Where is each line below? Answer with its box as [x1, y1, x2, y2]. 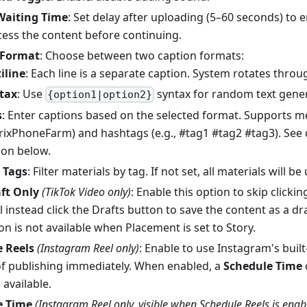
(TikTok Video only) [42, 184, 131, 200]
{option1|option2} [47, 88, 153, 101]
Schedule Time [223, 258, 302, 274]
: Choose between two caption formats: [40, 47, 244, 63]
